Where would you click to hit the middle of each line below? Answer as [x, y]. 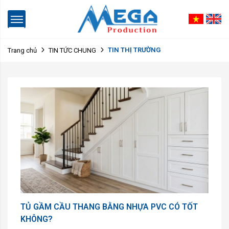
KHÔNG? [37, 219]
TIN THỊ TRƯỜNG [134, 50]
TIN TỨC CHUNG [72, 50]
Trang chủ [22, 50]
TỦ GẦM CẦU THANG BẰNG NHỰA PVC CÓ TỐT [109, 207]
